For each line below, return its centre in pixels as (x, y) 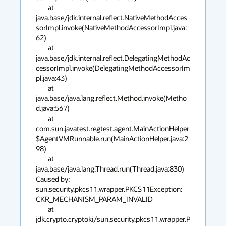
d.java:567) (53, 108)
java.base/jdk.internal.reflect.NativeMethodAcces (111, 17)
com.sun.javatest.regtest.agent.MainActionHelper (112, 128)
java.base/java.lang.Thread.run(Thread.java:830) (110, 169)
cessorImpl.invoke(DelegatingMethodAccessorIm (113, 68)
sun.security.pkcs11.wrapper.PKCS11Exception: (109, 189)
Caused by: (53, 179)
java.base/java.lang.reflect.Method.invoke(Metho (111, 98)
